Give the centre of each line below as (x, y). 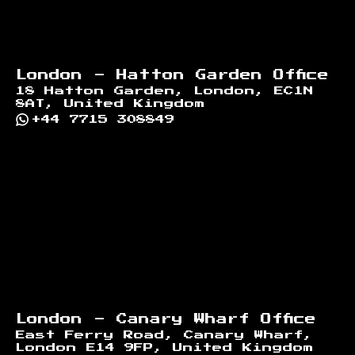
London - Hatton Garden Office (172, 75)
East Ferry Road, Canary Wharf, (164, 335)
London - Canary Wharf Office (166, 319)
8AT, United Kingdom (111, 103)
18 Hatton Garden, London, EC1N (165, 91)
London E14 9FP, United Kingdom (165, 347)
